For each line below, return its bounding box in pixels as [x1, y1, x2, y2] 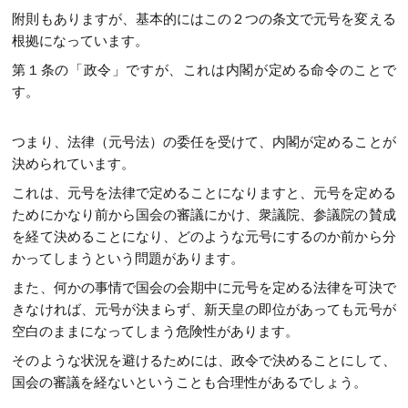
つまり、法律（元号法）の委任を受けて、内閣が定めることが [12, 133, 396, 149]
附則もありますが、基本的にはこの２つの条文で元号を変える [12, 11, 396, 27]
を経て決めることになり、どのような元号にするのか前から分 [12, 228, 396, 244]
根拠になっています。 [12, 33, 149, 49]
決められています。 [12, 155, 136, 171]
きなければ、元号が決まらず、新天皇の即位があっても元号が [12, 301, 396, 317]
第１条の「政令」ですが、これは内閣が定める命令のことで [12, 62, 396, 78]
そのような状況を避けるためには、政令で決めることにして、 [12, 352, 396, 368]
